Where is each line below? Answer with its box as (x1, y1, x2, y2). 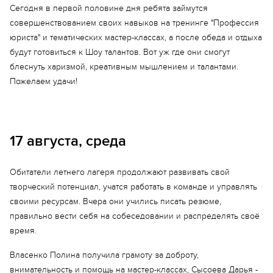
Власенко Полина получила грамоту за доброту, (10, 250, 199, 260)
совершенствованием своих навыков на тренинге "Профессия (10, 18, 259, 28)
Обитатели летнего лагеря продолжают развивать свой (10, 167, 230, 177)
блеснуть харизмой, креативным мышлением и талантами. (10, 62, 238, 72)
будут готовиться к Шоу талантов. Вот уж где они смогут (10, 47, 230, 57)
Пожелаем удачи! (10, 76, 77, 87)
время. (10, 225, 37, 236)
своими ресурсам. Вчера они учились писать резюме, (10, 196, 221, 207)
